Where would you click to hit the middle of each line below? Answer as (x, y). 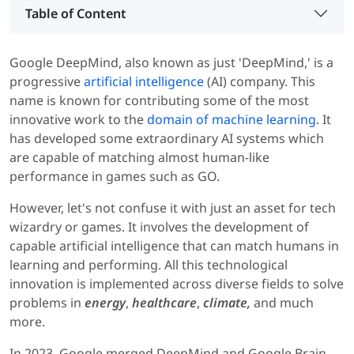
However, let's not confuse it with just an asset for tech (173, 208)
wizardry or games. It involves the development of (159, 227)
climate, (227, 303)
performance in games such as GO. (115, 177)
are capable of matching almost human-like (139, 158)
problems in (47, 303)
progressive (47, 82)
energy (105, 303)
